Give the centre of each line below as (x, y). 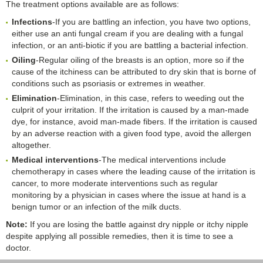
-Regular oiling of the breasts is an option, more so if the (140, 60)
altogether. (31, 145)
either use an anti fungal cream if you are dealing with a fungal (127, 33)
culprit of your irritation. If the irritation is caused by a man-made (130, 109)
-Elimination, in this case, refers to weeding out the (151, 98)
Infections (32, 21)
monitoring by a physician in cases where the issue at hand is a (129, 195)
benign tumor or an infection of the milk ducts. (97, 206)
